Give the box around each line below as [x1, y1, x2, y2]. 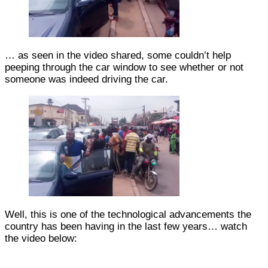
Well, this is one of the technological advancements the [5, 208, 251, 220]
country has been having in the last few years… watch [5, 220, 247, 232]
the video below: [5, 232, 77, 244]
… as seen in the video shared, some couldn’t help [5, 49, 231, 61]
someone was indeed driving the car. [5, 73, 168, 85]
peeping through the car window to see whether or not [5, 61, 243, 73]
